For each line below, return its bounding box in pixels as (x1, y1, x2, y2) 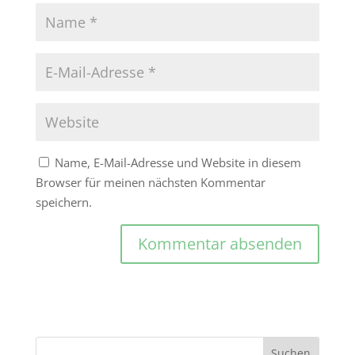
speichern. (35, 194, 92, 211)
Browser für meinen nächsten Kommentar (35, 174, 265, 191)
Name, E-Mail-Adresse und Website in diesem (54, 155, 301, 171)
